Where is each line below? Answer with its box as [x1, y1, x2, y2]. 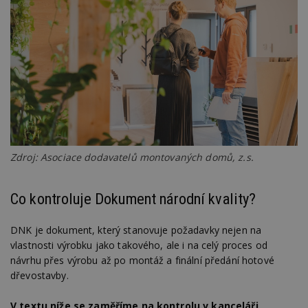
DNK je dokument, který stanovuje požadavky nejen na [10, 223, 262, 236]
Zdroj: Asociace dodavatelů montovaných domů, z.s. [10, 150, 254, 164]
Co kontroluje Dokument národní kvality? [10, 189, 256, 208]
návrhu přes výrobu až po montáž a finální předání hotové [10, 254, 274, 267]
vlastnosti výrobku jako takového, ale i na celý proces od [10, 239, 267, 252]
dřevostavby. [10, 269, 69, 282]
